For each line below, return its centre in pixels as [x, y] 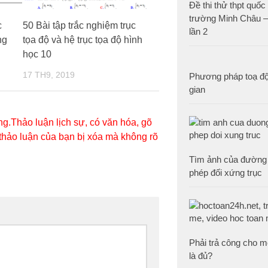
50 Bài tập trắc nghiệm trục [79, 26]
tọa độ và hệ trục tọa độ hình [82, 40]
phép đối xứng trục [226, 173]
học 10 [37, 54]
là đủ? [201, 256]
